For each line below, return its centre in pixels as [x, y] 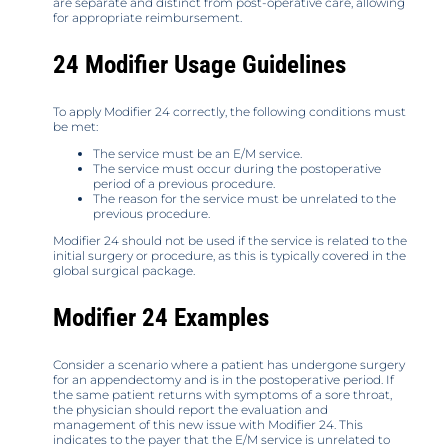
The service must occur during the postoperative [237, 169]
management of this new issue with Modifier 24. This [208, 425]
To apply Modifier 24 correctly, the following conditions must [229, 112]
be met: [75, 127]
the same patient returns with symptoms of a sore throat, [222, 395]
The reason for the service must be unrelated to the [244, 199]
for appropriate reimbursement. [147, 18]
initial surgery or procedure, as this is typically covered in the [229, 256]
